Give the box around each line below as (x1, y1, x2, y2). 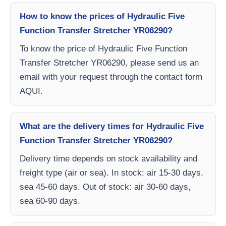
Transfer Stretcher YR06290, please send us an (20, 58, 199, 68)
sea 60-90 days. (20, 196, 80, 206)
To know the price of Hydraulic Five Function (20, 44, 187, 53)
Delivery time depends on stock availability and (20, 154, 197, 163)
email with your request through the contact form (20, 72, 202, 82)
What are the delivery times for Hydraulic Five (20, 122, 204, 131)
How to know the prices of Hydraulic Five (20, 12, 185, 21)
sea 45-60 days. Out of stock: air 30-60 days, (20, 182, 191, 192)
